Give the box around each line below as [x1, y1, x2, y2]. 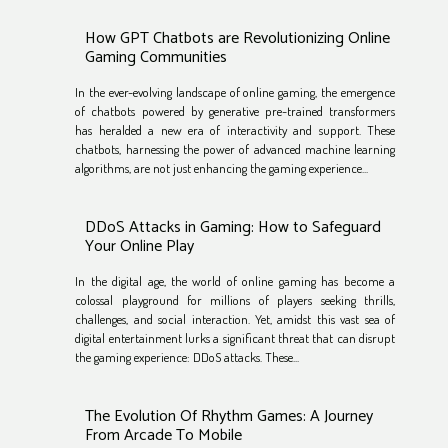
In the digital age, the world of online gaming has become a [75, 273, 395, 290]
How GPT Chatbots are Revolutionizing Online [85, 24, 391, 52]
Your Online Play [85, 233, 195, 261]
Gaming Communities [85, 43, 228, 71]
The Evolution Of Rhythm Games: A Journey [85, 403, 374, 431]
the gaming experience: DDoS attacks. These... [75, 349, 300, 366]
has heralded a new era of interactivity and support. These [75, 122, 395, 139]
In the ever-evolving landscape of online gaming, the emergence [75, 84, 395, 101]
